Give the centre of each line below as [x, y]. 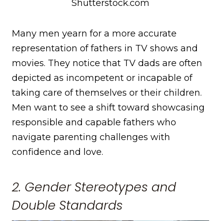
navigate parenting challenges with [91, 137]
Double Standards [67, 205]
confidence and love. [57, 152]
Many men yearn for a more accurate [94, 34]
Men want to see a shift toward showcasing [108, 108]
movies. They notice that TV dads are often [107, 63]
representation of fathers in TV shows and [105, 49]
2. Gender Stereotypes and [94, 187]
